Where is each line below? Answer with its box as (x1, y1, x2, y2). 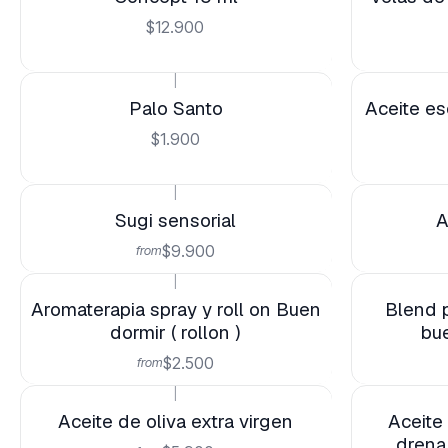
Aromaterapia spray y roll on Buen (30, 297, 321, 322)
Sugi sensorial (114, 208, 236, 233)
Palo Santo (128, 96, 223, 121)
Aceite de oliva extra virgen (57, 409, 293, 434)
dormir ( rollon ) (109, 320, 241, 345)
